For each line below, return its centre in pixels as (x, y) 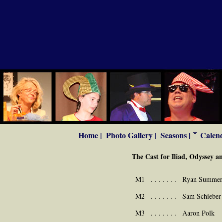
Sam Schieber (202, 196)
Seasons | (176, 135)
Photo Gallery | (132, 135)
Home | (90, 135)
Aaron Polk (198, 213)
